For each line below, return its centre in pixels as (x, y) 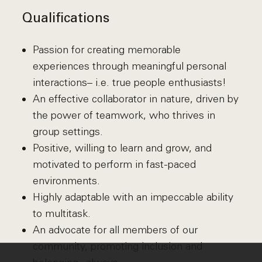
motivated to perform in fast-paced (114, 164)
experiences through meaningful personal (129, 66)
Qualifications (66, 19)
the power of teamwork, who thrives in (124, 115)
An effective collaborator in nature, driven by (135, 99)
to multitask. (61, 213)
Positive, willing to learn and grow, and (122, 148)
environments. (66, 181)
